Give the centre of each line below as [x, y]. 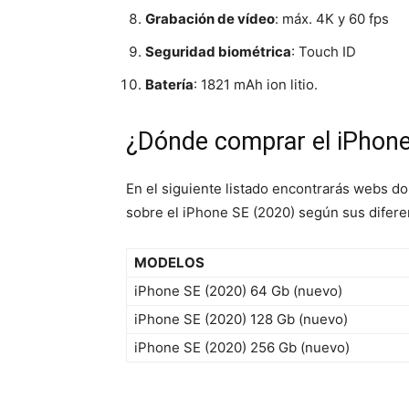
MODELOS [169, 262]
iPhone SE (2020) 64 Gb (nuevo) [238, 290]
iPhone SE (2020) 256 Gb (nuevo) [242, 347]
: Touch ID [324, 51]
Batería [169, 84]
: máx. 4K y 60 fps [332, 18]
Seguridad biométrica [218, 51]
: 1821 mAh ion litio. [256, 84]
